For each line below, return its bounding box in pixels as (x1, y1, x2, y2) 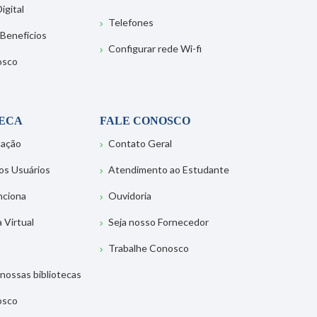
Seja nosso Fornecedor (108, 216, 209, 228)
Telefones (108, 16, 154, 28)
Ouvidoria (108, 190, 151, 202)
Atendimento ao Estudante (108, 163, 229, 175)
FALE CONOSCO (99, 115, 190, 127)
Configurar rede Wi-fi (108, 42, 202, 54)
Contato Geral (108, 137, 172, 149)
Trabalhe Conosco (108, 242, 189, 254)
